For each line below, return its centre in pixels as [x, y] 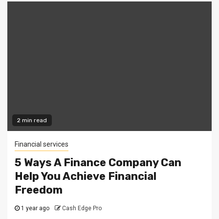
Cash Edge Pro [82, 208]
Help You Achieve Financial [86, 176]
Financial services [42, 144]
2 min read [32, 120]
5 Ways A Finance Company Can [98, 163]
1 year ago [34, 208]
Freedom [39, 190]
